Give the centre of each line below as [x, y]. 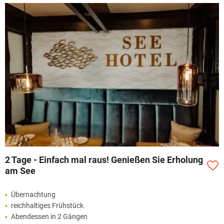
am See [20, 171]
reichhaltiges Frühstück [47, 206]
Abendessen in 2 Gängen [49, 217]
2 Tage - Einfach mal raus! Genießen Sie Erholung [104, 160]
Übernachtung [33, 195]
